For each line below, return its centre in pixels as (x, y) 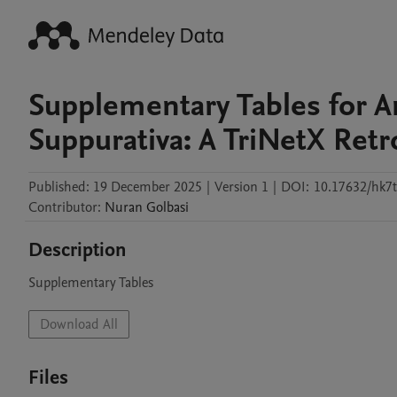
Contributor (63, 207)
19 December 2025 (148, 187)
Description (78, 250)
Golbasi (167, 207)
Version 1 (241, 187)
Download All (79, 324)
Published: (59, 187)
